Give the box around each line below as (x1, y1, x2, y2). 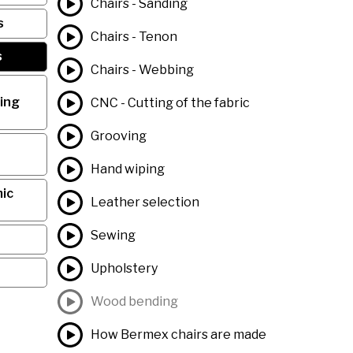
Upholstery (90, 261, 158, 276)
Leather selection (90, 195, 199, 210)
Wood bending (90, 294, 178, 309)
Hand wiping (90, 162, 165, 176)
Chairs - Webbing (90, 62, 194, 77)
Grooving (90, 128, 147, 143)
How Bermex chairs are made (90, 327, 266, 342)
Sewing (90, 228, 136, 243)
